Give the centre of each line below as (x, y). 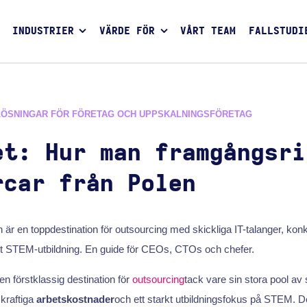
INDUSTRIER (43, 32)
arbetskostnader (75, 299)
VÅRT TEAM (208, 32)
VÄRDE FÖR (127, 32)
